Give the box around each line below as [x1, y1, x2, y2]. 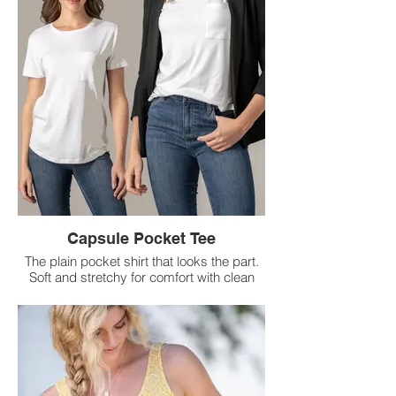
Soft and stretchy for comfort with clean [28, 268, 255, 286]
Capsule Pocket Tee [67, 228, 216, 247]
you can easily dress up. [70, 300, 213, 317]
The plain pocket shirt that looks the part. [24, 252, 259, 270]
